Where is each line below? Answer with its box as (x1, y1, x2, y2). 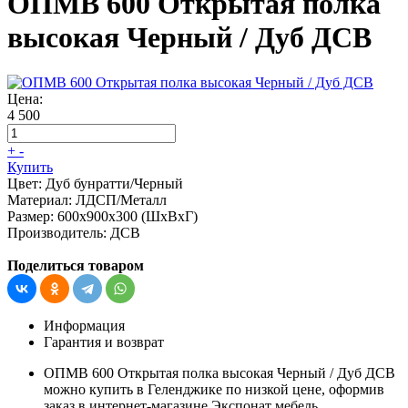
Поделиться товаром (7, 257, 144, 273)
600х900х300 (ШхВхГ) (57, 208, 198, 224)
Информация (44, 317, 125, 333)
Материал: (7, 191, 72, 208)
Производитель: (7, 224, 107, 240)
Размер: (7, 208, 54, 224)
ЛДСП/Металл (76, 191, 167, 208)
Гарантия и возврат (44, 333, 164, 350)
